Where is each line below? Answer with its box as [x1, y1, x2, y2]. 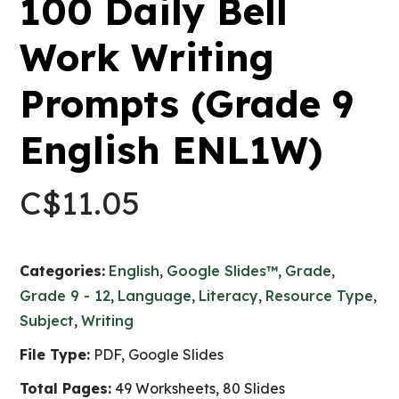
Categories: [20, 262, 106, 280]
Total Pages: [20, 379, 112, 397]
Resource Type [265, 287, 374, 305]
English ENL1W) [20, 126, 323, 174]
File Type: [20, 346, 91, 363]
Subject [20, 312, 75, 330]
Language [118, 287, 192, 305]
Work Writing [20, 34, 275, 81]
